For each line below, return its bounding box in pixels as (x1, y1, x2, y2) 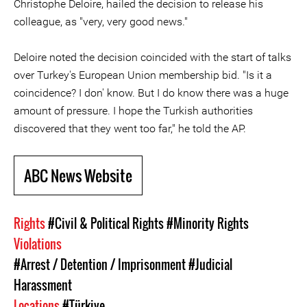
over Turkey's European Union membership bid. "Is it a (14, 69, 272, 82)
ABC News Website (24, 164, 132, 186)
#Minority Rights (167, 214, 249, 232)
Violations (14, 235, 64, 253)
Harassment (14, 276, 72, 294)
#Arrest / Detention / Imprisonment (14, 256, 186, 273)
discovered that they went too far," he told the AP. (14, 122, 246, 135)
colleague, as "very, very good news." (14, 15, 188, 28)
